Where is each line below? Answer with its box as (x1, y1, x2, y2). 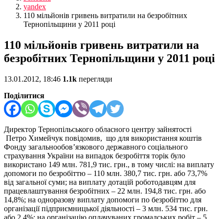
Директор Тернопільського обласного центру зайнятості (4, 125, 192, 134)
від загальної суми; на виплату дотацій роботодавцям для (4, 178, 196, 187)
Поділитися (4, 91, 44, 100)
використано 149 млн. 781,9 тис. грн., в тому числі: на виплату (4, 160, 214, 169)
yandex (23, 2, 46, 11)
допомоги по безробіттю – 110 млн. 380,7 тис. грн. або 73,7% (4, 169, 207, 178)
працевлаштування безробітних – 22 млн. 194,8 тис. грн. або (4, 187, 206, 196)
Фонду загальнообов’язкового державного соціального (4, 143, 188, 152)
